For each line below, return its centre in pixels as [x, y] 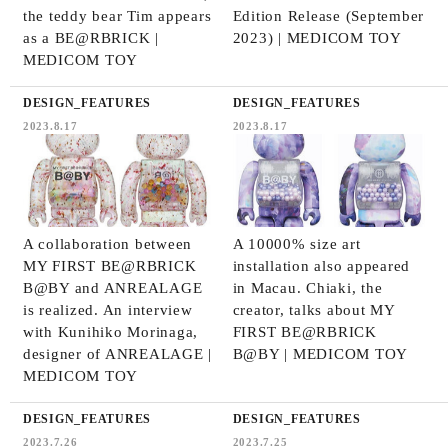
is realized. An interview [107, 309]
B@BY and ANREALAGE [112, 287]
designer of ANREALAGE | [117, 353]
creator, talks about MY [313, 309]
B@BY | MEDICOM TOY [320, 353]
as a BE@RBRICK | [90, 37]
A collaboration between [107, 243]
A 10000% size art [296, 243]
